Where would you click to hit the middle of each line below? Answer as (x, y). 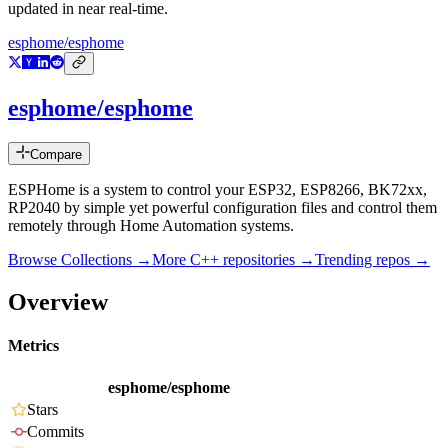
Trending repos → (372, 260)
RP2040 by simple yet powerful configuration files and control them (222, 208)
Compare (56, 155)
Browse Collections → (80, 260)
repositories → (267, 260)
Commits (55, 432)
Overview (58, 301)
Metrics (33, 346)
